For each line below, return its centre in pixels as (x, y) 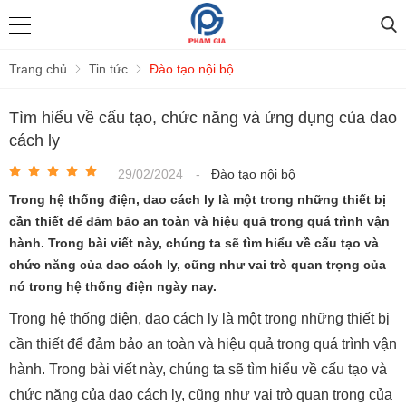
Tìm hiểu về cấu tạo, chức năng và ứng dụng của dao (203, 118)
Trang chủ (38, 69)
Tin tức (108, 69)
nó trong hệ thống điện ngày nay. (113, 286)
